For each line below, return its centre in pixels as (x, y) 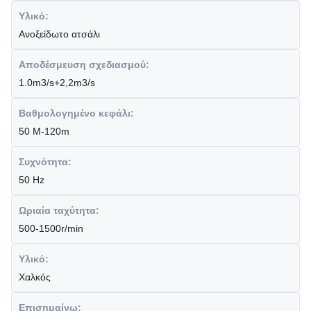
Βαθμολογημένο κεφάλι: (76, 113)
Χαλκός (35, 277)
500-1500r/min (51, 228)
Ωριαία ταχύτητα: (59, 210)
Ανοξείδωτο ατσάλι (59, 34)
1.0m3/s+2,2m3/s (57, 83)
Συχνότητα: (45, 162)
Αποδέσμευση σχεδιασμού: (84, 65)
